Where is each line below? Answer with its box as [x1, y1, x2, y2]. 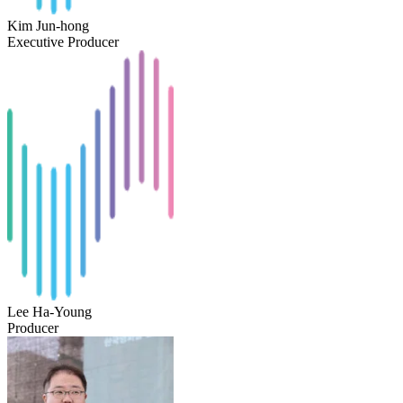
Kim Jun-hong [7, 17, 89, 33]
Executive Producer [7, 33, 119, 49]
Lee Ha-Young [7, 303, 92, 319]
